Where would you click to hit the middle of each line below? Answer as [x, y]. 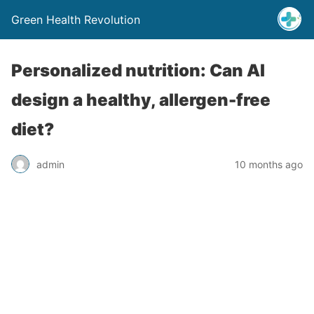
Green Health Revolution [76, 20]
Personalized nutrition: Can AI [138, 70]
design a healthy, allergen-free [141, 100]
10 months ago [269, 164]
